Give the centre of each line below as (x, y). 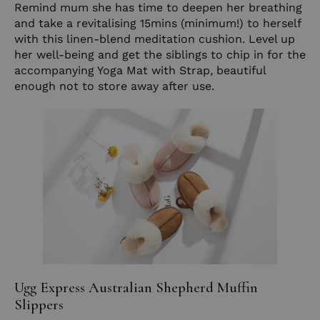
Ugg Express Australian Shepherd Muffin (136, 287)
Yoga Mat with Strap (154, 70)
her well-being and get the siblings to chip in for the (160, 54)
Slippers (39, 304)
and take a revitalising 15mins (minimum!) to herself (157, 23)
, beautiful (238, 70)
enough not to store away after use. (114, 86)
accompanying (56, 70)
